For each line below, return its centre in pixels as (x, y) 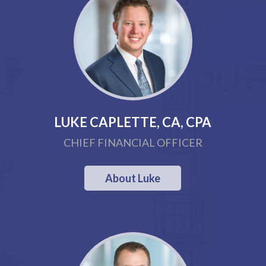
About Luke (133, 178)
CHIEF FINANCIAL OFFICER (133, 142)
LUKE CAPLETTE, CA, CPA (133, 122)
